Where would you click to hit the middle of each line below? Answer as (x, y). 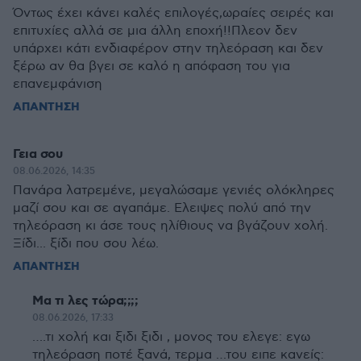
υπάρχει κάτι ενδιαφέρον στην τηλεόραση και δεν (168, 49)
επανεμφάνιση (58, 84)
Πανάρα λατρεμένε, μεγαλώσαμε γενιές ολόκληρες (174, 191)
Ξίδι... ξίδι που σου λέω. (86, 244)
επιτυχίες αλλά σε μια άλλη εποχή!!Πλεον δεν (155, 31)
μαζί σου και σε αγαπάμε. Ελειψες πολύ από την (162, 208)
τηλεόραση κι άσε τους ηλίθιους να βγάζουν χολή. (170, 226)
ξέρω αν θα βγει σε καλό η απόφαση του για (151, 66)
